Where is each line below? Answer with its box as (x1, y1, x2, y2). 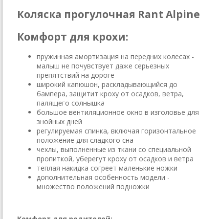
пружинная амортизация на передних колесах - (37, 52, 194, 62)
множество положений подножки (37, 182, 150, 192)
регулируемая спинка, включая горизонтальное (37, 126, 196, 136)
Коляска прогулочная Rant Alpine (17, 7, 200, 22)
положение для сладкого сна (37, 135, 133, 145)
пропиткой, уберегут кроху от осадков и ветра (37, 154, 194, 164)
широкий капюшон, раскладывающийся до (37, 80, 177, 89)
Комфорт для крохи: (17, 29, 128, 44)
